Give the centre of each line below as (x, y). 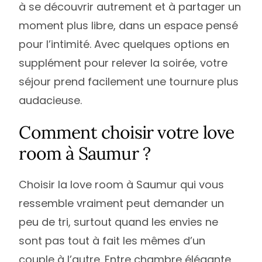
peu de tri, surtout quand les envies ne (119, 222)
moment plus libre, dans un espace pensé (129, 25)
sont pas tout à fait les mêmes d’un (112, 240)
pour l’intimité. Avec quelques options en (124, 44)
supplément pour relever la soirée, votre (123, 63)
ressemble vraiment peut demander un (122, 203)
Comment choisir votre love (127, 132)
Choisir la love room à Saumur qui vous (122, 184)
